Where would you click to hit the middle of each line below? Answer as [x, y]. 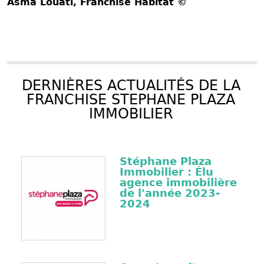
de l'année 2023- [169, 193]
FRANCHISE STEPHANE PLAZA [131, 100]
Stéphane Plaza [165, 161]
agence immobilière [178, 183]
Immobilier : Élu [166, 172]
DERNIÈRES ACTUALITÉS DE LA [131, 86]
